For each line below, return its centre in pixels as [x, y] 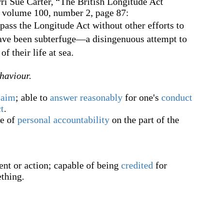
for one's [142, 97]
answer [64, 97]
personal [34, 120]
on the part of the [144, 120]
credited [137, 165]
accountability [81, 120]
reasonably [101, 97]
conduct [177, 97]
